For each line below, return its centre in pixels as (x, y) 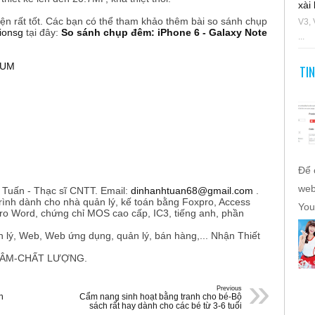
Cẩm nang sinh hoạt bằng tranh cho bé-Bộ (161, 296)
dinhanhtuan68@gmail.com (193, 190)
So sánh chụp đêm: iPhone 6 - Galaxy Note (164, 32)
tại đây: (42, 32)
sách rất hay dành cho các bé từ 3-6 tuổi (166, 305)
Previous (229, 288)
